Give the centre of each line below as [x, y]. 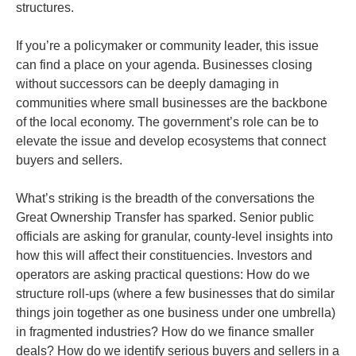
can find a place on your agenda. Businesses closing [164, 65]
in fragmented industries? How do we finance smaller [165, 332]
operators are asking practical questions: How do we [163, 275]
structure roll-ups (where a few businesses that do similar [175, 294]
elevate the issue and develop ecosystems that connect [171, 141]
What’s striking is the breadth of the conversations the [165, 198]
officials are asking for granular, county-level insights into [174, 236]
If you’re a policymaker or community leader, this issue [167, 46]
